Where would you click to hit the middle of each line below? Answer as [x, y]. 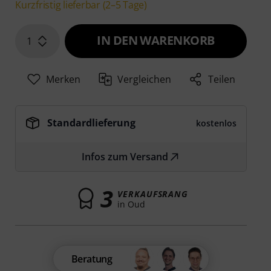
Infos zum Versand [125, 157]
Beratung [92, 259]
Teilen [222, 80]
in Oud [131, 204]
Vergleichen [145, 80]
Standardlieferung [92, 123]
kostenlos [216, 123]
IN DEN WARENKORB [156, 41]
